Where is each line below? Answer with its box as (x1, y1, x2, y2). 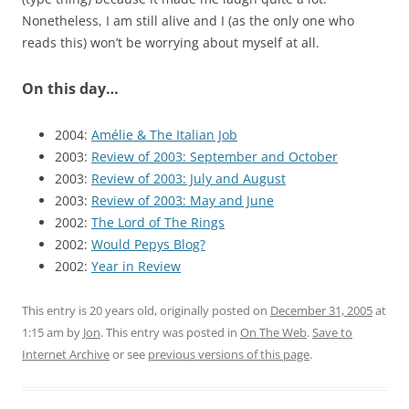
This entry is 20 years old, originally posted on (22, 302, 270, 319)
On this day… (22, 79, 119, 99)
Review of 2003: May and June (91, 192, 274, 209)
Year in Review (91, 257, 181, 275)
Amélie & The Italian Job (91, 126, 237, 143)
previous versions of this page (148, 346, 309, 362)
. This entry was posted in (100, 324, 240, 341)
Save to (312, 324, 352, 341)
